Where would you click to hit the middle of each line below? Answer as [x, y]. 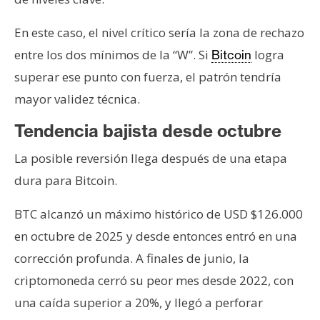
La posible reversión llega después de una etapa [151, 158]
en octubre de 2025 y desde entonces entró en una [156, 236]
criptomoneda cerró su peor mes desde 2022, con [154, 280]
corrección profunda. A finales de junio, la [132, 258]
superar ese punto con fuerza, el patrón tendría [148, 76]
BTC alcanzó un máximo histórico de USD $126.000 [159, 214]
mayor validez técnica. [77, 99]
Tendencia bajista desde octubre [148, 131]
